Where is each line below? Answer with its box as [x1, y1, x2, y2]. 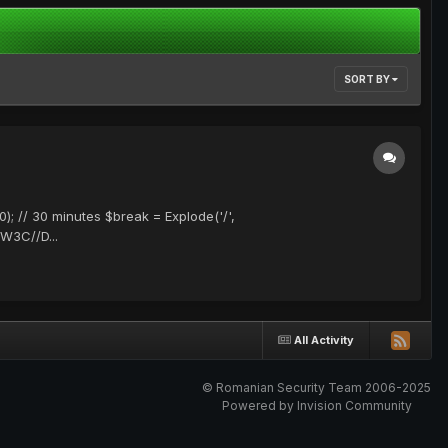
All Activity [294, 332, 354, 347]
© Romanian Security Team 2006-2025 [202, 380, 431, 396]
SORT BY [344, 73, 392, 86]
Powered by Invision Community [221, 398, 412, 414]
